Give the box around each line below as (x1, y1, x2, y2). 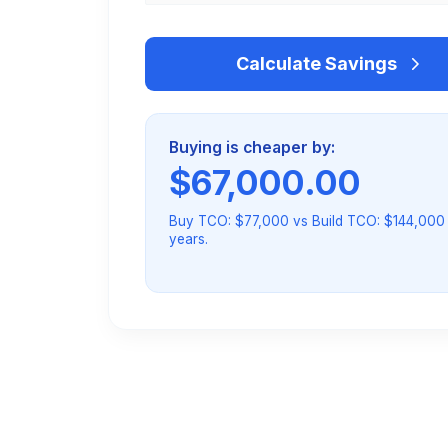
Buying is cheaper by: (168, 137, 335, 157)
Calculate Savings (235, 53, 397, 75)
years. (168, 231, 208, 248)
